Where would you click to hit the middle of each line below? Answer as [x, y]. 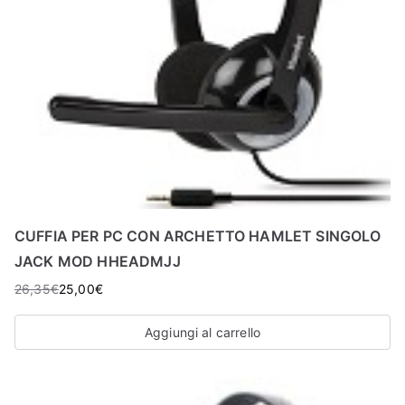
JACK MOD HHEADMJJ [98, 262]
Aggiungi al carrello [202, 333]
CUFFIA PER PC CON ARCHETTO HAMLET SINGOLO [198, 236]
